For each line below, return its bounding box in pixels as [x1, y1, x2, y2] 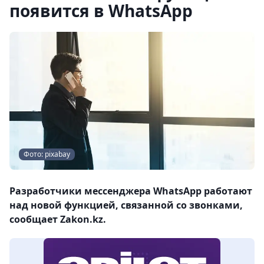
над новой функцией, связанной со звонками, [9, 199, 243, 212]
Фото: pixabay [24, 149, 70, 159]
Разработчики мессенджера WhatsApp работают [9, 184, 252, 197]
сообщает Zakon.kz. [9, 213, 106, 226]
